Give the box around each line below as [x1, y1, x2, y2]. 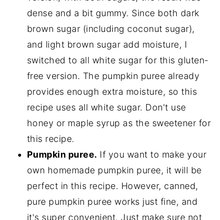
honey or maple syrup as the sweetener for [27, 118, 211, 129]
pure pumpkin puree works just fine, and [27, 196, 198, 207]
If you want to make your [97, 149, 207, 160]
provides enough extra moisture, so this [27, 86, 197, 97]
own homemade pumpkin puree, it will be [27, 165, 202, 176]
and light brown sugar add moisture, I [27, 39, 188, 50]
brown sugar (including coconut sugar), [27, 24, 195, 34]
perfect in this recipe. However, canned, [27, 181, 198, 192]
